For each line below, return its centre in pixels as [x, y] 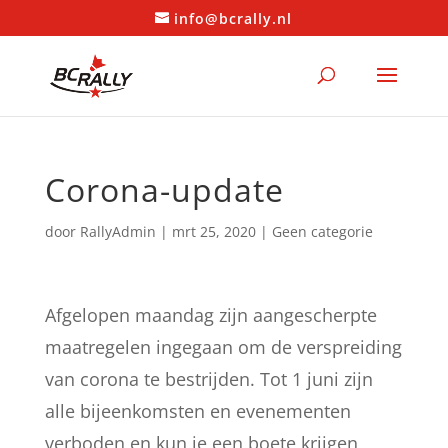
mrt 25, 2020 [213, 231]
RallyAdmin [117, 231]
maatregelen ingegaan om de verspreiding [223, 347]
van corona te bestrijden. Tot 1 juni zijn [208, 379]
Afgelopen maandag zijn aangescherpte [210, 315]
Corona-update [164, 189]
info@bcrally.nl [233, 18]
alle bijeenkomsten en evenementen [197, 411]
